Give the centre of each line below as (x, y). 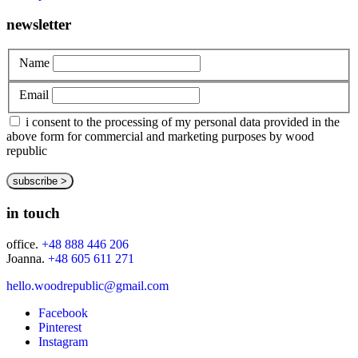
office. (24, 244)
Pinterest (60, 327)
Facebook (63, 312)
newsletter (39, 25)
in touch (33, 213)
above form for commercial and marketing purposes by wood (160, 137)
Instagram (63, 341)
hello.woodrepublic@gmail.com (88, 285)
